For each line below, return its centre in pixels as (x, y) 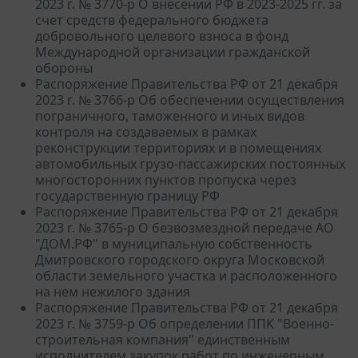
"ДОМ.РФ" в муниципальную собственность (174, 243)
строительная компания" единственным (163, 339)
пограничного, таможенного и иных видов (170, 115)
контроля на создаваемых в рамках (146, 131)
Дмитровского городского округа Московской (180, 259)
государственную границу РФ (127, 195)
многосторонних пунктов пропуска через (166, 179)
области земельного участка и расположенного (186, 275)
